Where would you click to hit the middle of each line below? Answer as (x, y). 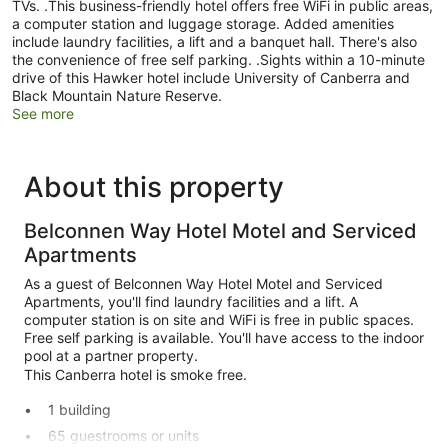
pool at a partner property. (111, 355)
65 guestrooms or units (123, 435)
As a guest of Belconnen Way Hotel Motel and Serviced (203, 283)
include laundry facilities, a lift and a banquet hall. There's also (214, 41)
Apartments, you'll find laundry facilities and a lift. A (191, 301)
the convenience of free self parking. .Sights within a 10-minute (218, 59)
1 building (79, 409)
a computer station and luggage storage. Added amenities (203, 23)
